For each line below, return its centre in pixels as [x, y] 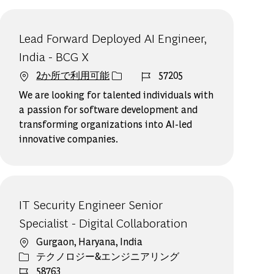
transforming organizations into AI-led [106, 124]
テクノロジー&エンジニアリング [108, 256]
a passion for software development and [109, 109]
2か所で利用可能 [73, 75]
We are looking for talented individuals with [117, 95]
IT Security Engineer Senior [91, 204]
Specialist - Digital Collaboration [104, 223]
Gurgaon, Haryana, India [90, 242]
